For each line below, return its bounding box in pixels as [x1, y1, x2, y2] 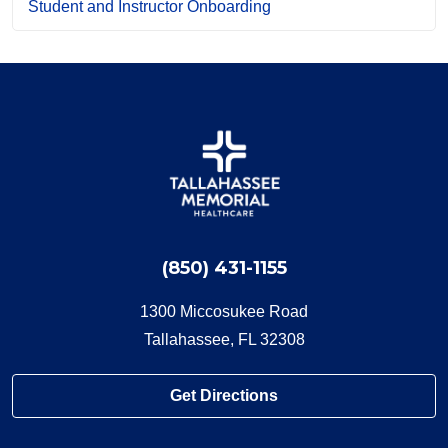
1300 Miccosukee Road [140, 303, 308, 321]
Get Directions [170, 387, 278, 405]
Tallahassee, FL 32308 [143, 331, 305, 349]
